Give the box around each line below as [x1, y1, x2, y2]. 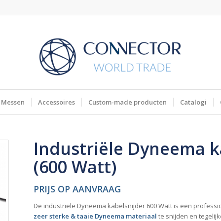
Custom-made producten [88, 98, 167, 107]
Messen [1, 98, 25, 107]
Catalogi [180, 98, 207, 107]
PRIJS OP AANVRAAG [34, 183, 121, 195]
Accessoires [38, 98, 75, 107]
